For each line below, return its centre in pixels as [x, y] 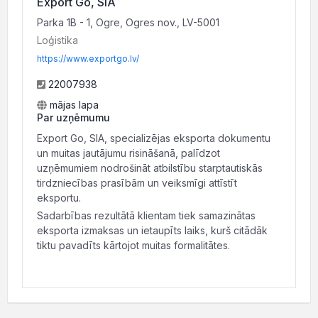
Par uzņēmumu [73, 117]
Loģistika [57, 40]
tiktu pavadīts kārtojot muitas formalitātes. [133, 245]
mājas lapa [73, 105]
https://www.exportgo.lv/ [88, 59]
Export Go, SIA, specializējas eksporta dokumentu [154, 138]
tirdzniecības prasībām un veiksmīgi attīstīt [137, 183]
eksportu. [60, 198]
